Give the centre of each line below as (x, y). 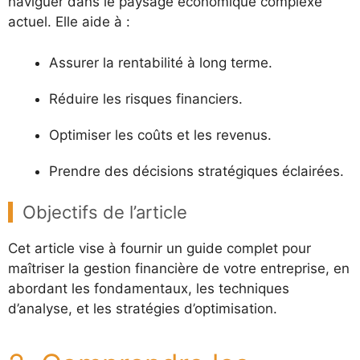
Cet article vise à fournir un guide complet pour (160, 248)
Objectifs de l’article (105, 212)
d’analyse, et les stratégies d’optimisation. (143, 309)
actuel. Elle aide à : (69, 22)
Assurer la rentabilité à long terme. (161, 62)
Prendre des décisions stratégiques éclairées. (196, 171)
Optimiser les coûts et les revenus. (160, 135)
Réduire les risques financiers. (146, 98)
